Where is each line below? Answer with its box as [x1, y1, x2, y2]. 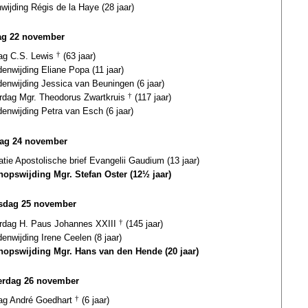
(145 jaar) [123, 218, 163, 229]
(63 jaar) [60, 51, 96, 62]
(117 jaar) [132, 92, 171, 103]
